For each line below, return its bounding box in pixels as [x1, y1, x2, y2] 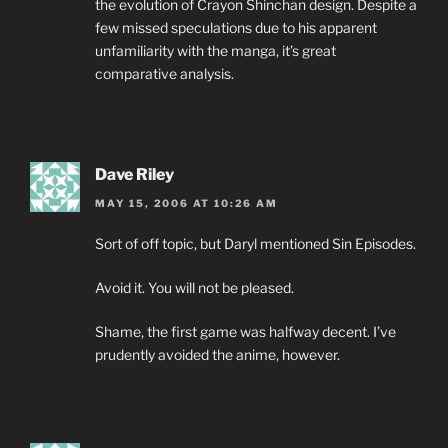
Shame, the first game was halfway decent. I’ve [95, 322, 396, 340]
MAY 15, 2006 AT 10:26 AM [95, 196, 278, 209]
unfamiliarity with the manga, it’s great [95, 42, 336, 60]
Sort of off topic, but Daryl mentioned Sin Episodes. [95, 234, 416, 252]
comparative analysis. [95, 65, 234, 83]
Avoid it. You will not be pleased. [95, 278, 294, 296]
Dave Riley [95, 165, 174, 185]
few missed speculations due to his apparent [95, 19, 377, 37]
